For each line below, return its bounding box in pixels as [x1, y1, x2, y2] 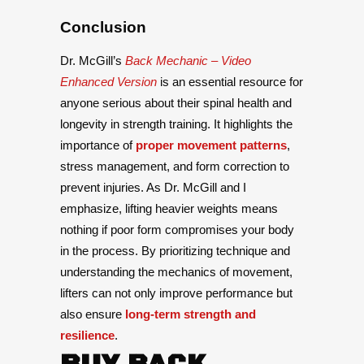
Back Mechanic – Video [125, 54, 251, 68]
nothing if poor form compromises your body [60, 223, 294, 237]
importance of [60, 138, 136, 153]
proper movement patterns [136, 138, 287, 153]
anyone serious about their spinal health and [60, 96, 292, 110]
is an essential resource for [157, 75, 303, 89]
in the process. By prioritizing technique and [60, 244, 290, 258]
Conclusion [60, 19, 146, 37]
